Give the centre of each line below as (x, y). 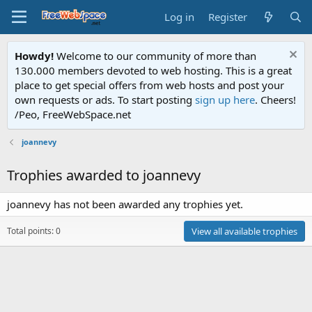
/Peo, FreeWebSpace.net (73, 114)
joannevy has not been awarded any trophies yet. (125, 204)
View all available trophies (244, 231)
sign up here (225, 100)
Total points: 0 (34, 231)
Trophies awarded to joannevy (104, 175)
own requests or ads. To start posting (105, 100)
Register (228, 17)
